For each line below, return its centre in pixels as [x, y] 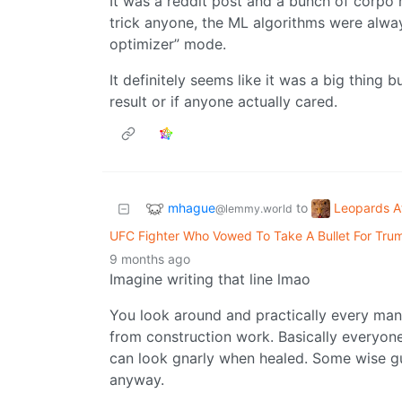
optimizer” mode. [168, 44]
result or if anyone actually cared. [223, 102]
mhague [192, 207]
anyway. [137, 380]
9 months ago [150, 259]
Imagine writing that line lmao [210, 280]
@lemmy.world [254, 208]
